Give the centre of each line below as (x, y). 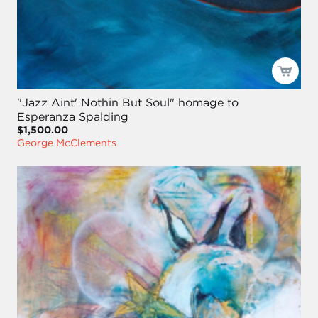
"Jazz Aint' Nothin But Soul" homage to (128, 103)
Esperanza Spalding (73, 117)
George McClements (67, 143)
